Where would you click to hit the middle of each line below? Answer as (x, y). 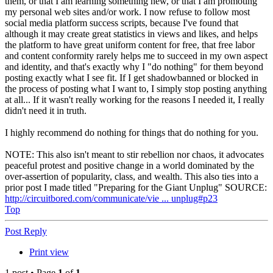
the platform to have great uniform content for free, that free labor (130, 45)
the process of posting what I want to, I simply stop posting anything (136, 89)
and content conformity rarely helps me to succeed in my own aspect (136, 56)
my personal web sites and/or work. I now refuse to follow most (127, 12)
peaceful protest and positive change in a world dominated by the (129, 166)
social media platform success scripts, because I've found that (122, 23)
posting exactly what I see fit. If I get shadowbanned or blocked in (132, 78)
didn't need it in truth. (46, 111)
